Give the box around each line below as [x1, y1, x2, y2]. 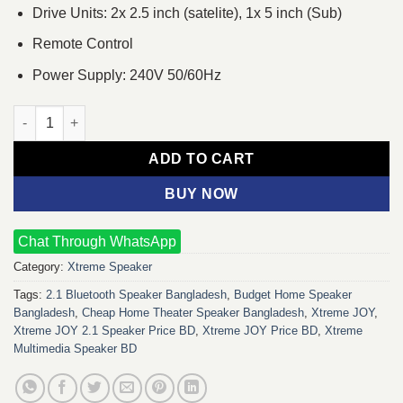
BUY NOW [165, 185, 238, 201]
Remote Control [31, 36, 133, 52]
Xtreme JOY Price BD [202, 323, 318, 337]
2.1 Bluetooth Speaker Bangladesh [46, 287, 227, 301]
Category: [13, 259, 67, 273]
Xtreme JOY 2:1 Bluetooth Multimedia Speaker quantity [13, 106, 350, 121]
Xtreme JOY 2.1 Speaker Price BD [13, 323, 195, 337]
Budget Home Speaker [234, 287, 352, 301]
